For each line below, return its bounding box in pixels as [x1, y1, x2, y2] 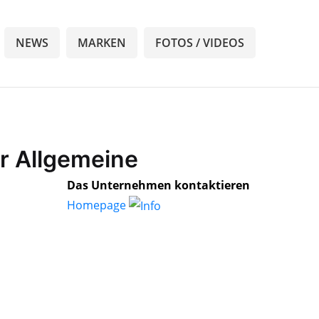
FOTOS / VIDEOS [155, 34, 244, 51]
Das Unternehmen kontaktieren [67, 177, 250, 193]
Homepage [67, 197, 129, 213]
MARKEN [78, 34, 126, 51]
